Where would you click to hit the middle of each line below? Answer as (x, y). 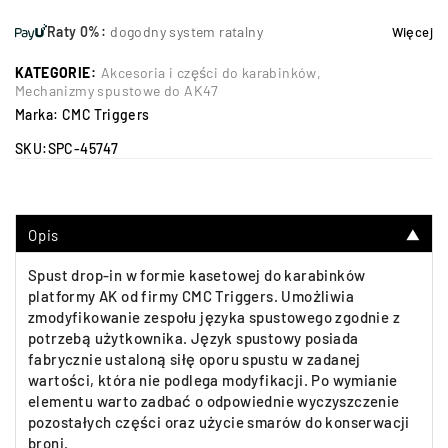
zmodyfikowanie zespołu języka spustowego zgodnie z (214, 317)
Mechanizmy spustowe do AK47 (117, 90)
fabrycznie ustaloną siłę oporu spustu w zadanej (194, 359)
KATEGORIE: (55, 72)
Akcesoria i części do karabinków (209, 72)
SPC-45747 (83, 148)
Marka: (38, 114)
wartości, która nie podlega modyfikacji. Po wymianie (213, 380)
